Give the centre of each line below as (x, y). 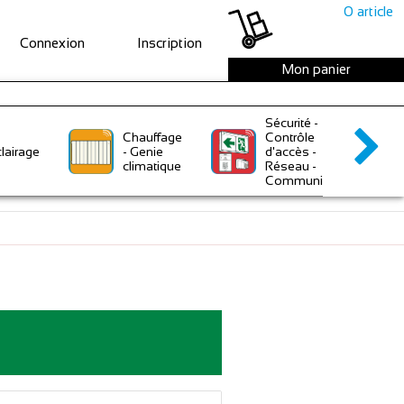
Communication (312, 180)
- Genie (143, 151)
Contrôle (290, 137)
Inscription (170, 43)
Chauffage (153, 137)
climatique (152, 165)
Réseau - (291, 165)
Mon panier (316, 69)
